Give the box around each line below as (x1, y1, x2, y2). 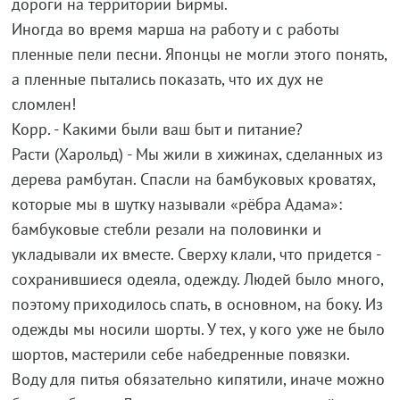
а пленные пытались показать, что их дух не (11, 69, 323, 90)
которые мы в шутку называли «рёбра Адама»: (11, 194, 342, 215)
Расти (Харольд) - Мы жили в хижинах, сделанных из (11, 144, 383, 165)
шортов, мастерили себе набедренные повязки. (11, 344, 350, 365)
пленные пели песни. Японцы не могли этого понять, (11, 44, 387, 65)
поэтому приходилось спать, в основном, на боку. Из (11, 294, 383, 315)
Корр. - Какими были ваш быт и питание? (11, 119, 303, 140)
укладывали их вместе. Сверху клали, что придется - (11, 244, 380, 265)
